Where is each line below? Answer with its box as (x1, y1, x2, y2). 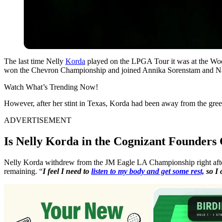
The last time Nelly (4, 56, 65, 65)
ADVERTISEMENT (4, 115, 71, 124)
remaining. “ (4, 166, 43, 175)
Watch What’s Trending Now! (4, 82, 98, 91)
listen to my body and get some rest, (91, 166, 204, 175)
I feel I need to (43, 166, 91, 175)
